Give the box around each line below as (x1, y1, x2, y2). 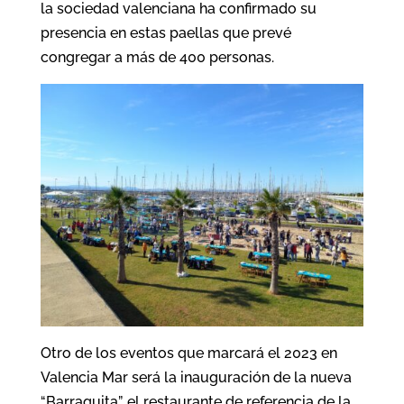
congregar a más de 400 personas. (40, 49, 274, 67)
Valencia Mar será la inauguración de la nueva (40, 368, 352, 386)
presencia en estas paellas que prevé (40, 24, 291, 42)
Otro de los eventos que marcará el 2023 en (40, 344, 337, 362)
